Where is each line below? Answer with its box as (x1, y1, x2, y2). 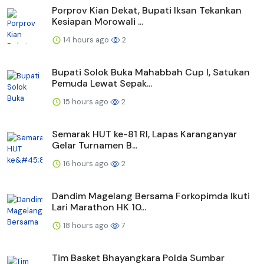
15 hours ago (61, 96, 110, 107)
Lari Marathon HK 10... (52, 200, 146, 213)
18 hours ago (61, 220, 110, 230)
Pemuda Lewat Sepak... (52, 77, 152, 90)
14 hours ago (61, 34, 111, 45)
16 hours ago (61, 158, 110, 169)
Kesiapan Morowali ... (52, 15, 143, 28)
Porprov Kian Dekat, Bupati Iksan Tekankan (52, 4, 242, 16)
